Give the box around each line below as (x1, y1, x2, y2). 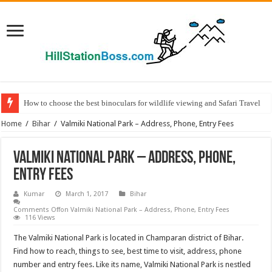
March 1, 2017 (66, 190, 109, 198)
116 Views (25, 214, 56, 222)
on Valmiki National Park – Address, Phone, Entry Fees (60, 206, 230, 214)
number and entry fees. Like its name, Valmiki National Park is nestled (13, 260, 251, 269)
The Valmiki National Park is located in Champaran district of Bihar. (13, 233, 244, 242)
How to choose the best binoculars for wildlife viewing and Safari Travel (24, 98, 261, 107)
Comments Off (13, 206, 61, 214)
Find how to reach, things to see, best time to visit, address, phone (13, 246, 242, 256)
